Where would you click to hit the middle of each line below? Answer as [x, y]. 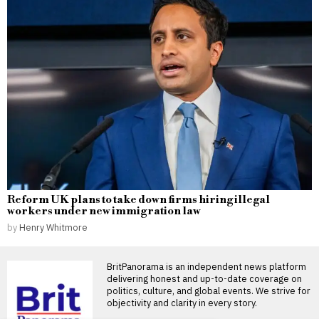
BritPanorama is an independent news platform [206, 266]
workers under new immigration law [104, 211]
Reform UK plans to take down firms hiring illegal [138, 199]
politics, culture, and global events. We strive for [209, 290]
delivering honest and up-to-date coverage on [204, 278]
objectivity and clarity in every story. [182, 302]
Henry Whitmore [53, 227]
